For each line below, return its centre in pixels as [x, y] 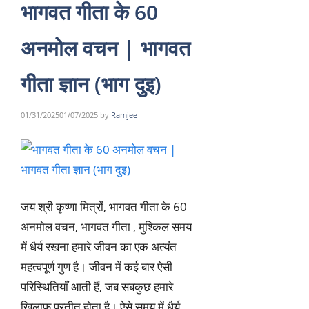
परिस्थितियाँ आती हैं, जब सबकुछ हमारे [97, 287]
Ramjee [124, 115]
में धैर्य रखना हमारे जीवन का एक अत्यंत [99, 247]
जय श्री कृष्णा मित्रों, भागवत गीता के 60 [104, 207]
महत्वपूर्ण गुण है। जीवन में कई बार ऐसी [97, 267]
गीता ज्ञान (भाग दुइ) [91, 83]
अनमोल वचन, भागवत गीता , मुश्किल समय [106, 227]
